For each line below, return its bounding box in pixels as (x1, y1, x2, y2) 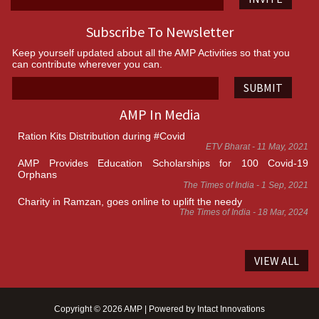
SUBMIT (244, 80, 283, 95)
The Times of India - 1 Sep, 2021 (183, 180, 308, 191)
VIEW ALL (254, 253, 299, 268)
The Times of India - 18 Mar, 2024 (179, 207, 308, 218)
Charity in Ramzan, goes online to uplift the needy (18, 196, 242, 208)
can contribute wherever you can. (12, 58, 162, 70)
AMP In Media (119, 105, 200, 124)
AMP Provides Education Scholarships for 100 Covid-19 (18, 157, 308, 169)
